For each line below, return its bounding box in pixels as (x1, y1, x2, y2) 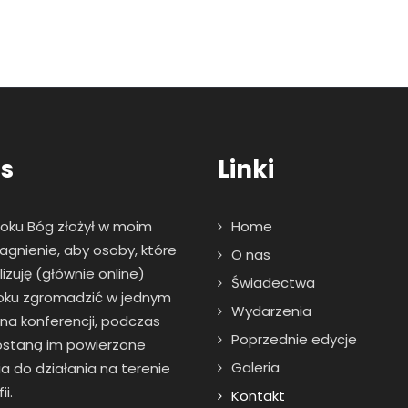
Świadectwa (231, 272, 315, 292)
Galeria (231, 357, 280, 377)
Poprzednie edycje (231, 329, 357, 349)
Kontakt (231, 385, 285, 405)
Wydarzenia (231, 301, 311, 321)
